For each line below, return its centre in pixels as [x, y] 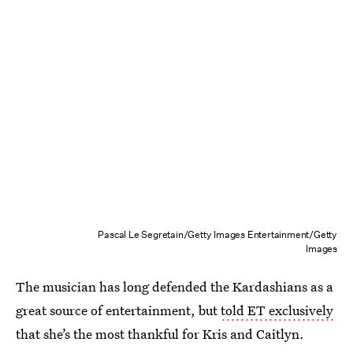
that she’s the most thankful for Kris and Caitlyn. [160, 333]
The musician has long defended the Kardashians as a [175, 286]
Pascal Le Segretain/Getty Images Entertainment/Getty [217, 234]
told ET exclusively [277, 310]
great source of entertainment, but [118, 310]
